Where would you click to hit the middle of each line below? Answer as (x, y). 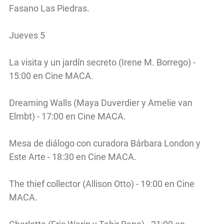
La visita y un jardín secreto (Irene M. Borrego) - (102, 62)
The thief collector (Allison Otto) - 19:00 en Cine (102, 183)
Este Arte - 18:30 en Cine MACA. (73, 156)
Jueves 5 (27, 35)
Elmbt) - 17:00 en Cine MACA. (67, 116)
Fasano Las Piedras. (49, 8)
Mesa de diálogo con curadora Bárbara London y (105, 143)
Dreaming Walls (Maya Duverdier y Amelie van (101, 102)
